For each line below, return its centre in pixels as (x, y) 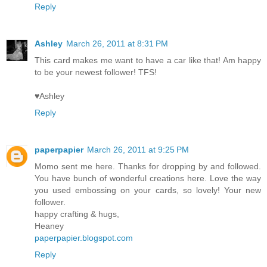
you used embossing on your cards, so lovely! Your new (148, 190)
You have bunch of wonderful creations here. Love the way (148, 178)
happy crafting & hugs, (77, 214)
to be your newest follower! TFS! (96, 72)
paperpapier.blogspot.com (84, 238)
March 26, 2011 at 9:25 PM (138, 150)
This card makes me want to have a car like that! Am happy (148, 60)
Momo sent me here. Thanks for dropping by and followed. (148, 167)
